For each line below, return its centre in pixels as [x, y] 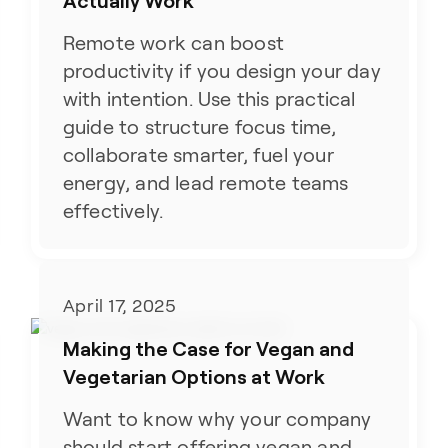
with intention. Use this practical [209, 99]
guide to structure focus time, [199, 127]
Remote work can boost [173, 43]
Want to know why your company [217, 419]
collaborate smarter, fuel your [198, 155]
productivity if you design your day [221, 71]
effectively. [113, 211]
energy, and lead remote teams [205, 183]
